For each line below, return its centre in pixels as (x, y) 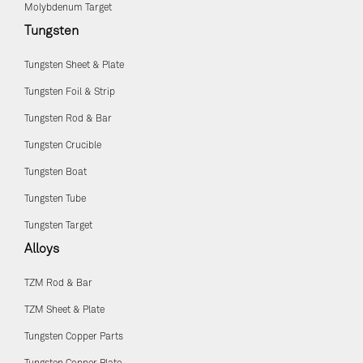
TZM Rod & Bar (58, 284)
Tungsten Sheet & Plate (74, 66)
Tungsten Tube (55, 200)
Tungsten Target (58, 226)
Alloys (42, 249)
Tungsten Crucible (63, 146)
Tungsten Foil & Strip (70, 93)
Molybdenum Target (68, 9)
